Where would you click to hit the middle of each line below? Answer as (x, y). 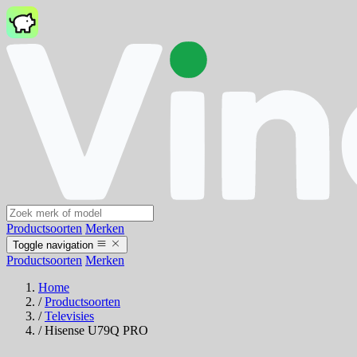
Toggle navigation (53, 245)
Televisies (69, 316)
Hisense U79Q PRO (96, 331)
